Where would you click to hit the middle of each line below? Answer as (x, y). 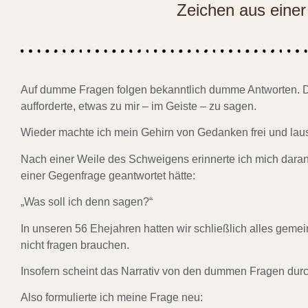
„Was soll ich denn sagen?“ (87, 202)
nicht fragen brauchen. (75, 245)
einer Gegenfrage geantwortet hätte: (108, 175)
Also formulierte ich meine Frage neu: (112, 298)
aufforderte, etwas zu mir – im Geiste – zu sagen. (139, 106)
